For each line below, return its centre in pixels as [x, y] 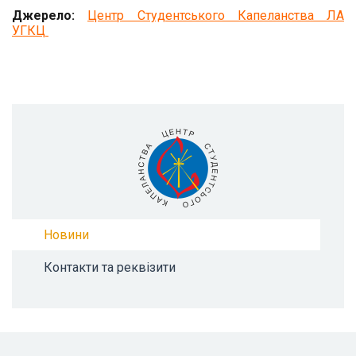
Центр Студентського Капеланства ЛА [216, 16]
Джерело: [43, 16]
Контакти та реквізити [110, 268]
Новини [66, 235]
